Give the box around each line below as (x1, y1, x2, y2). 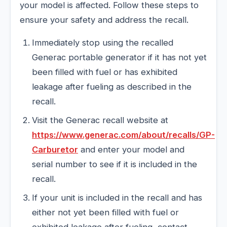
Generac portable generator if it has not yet (32, 52, 207, 63)
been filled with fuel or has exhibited (32, 67, 177, 78)
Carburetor (32, 144, 78, 155)
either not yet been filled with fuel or (32, 207, 179, 218)
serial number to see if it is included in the (32, 159, 197, 170)
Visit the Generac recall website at (32, 115, 168, 126)
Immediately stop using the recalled (32, 37, 173, 48)
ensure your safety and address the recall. (20, 15, 188, 25)
